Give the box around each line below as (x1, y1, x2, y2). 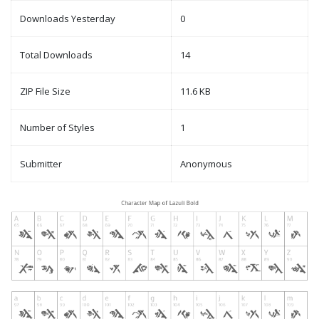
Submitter (20, 157, 62, 171)
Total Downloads (20, 48, 93, 62)
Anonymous (180, 157, 232, 171)
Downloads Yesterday (20, 12, 115, 26)
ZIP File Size (20, 85, 70, 98)
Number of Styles (20, 121, 95, 135)
